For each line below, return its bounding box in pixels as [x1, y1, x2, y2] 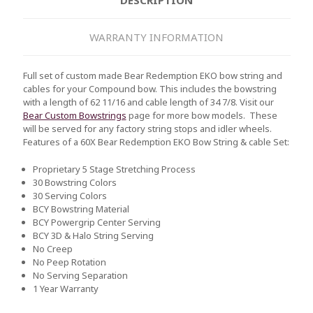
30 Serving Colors [33, 189, 108, 202]
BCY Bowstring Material [33, 202, 130, 215]
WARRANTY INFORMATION [89, 29, 224, 44]
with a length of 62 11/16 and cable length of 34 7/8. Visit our [22, 96, 274, 109]
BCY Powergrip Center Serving [33, 215, 161, 228]
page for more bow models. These [126, 109, 277, 122]
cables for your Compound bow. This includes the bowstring [22, 82, 277, 96]
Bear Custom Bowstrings [22, 109, 126, 122]
